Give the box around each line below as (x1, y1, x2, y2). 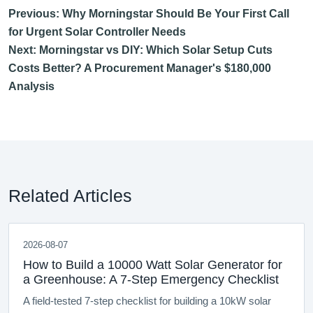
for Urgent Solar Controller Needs (8, 26, 186, 38)
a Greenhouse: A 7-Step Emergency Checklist (23, 272, 279, 287)
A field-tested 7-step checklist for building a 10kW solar (23, 296, 271, 307)
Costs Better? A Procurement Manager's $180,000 (8, 62, 271, 75)
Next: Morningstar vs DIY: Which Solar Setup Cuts (8, 44, 272, 57)
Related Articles (8, 186, 132, 206)
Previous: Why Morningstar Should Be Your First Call (8, 8, 289, 20)
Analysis (8, 80, 54, 93)
